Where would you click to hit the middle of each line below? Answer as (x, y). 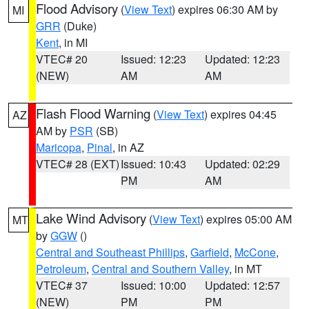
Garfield (210, 252)
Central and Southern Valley (160, 269)
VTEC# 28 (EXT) (78, 164)
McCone (255, 252)
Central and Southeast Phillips (110, 252)
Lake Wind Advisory (91, 218)
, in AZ (128, 147)
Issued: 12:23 (153, 59)
